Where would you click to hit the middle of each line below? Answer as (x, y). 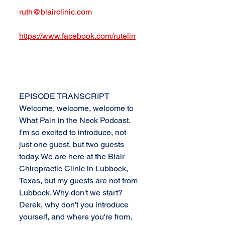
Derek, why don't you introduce (75, 205)
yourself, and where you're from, (77, 217)
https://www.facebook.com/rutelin (77, 36)
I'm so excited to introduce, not (74, 132)
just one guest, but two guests (73, 144)
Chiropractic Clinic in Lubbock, (75, 168)
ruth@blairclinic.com (55, 12)
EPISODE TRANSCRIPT (64, 96)
